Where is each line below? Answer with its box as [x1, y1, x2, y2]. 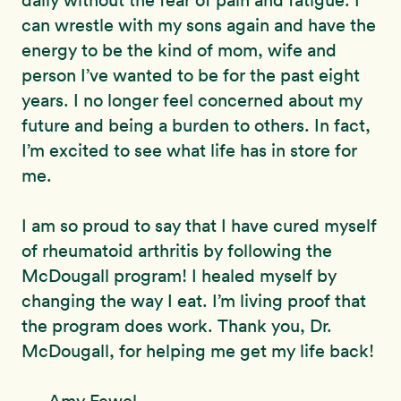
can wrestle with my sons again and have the [21, 14, 376, 37]
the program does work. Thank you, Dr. [21, 315, 332, 337]
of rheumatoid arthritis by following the [21, 240, 332, 262]
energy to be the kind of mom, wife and [21, 39, 337, 62]
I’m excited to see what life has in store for [21, 140, 357, 162]
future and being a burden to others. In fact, [21, 115, 371, 137]
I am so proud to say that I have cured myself [21, 215, 377, 237]
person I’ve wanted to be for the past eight [21, 64, 360, 87]
